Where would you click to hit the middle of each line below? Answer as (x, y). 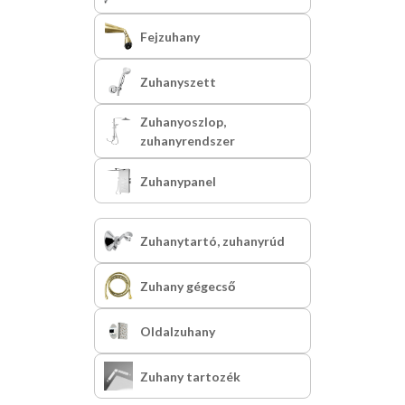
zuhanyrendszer (188, 141)
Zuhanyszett (178, 81)
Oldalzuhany (178, 331)
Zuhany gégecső (188, 286)
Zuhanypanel (178, 181)
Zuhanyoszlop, (183, 122)
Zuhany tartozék (190, 376)
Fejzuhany (170, 36)
